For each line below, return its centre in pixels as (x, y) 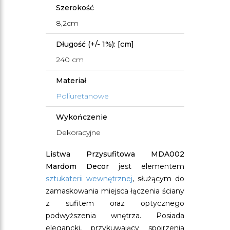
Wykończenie (82, 117)
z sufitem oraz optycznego (115, 203)
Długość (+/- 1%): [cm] (95, 44)
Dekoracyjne (78, 132)
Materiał (71, 81)
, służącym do (158, 179)
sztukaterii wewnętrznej (89, 179)
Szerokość (75, 8)
